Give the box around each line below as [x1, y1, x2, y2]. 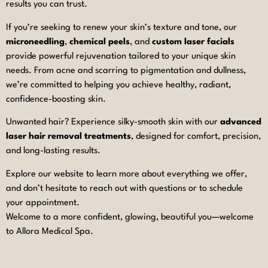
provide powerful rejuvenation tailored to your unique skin [6, 51, 236, 61]
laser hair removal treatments [6, 132, 131, 142]
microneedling [6, 37, 65, 47]
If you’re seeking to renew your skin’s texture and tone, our [6, 23, 237, 32]
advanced [220, 118, 261, 127]
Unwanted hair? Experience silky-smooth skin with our [6, 118, 220, 127]
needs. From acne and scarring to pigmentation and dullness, [6, 66, 246, 75]
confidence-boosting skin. [6, 95, 106, 104]
